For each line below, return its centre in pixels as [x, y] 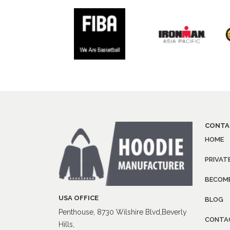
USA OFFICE [79, 198]
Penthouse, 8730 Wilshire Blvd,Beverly [123, 212]
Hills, [66, 225]
